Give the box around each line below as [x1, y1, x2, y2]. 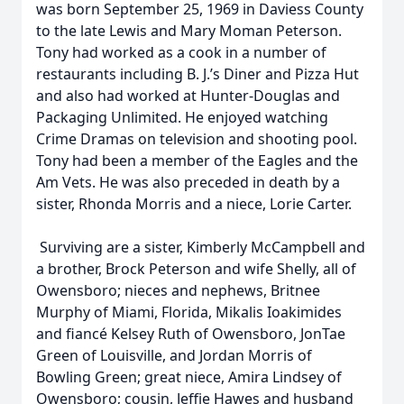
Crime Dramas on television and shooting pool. [36, 129, 357, 149]
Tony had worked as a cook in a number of [36, 42, 326, 62]
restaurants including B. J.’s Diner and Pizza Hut [36, 64, 359, 84]
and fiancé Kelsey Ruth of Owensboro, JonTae [36, 324, 345, 344]
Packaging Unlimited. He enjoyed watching [36, 107, 328, 127]
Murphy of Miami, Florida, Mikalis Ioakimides [36, 302, 342, 322]
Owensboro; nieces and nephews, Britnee [36, 280, 320, 300]
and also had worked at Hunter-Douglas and [36, 86, 340, 106]
